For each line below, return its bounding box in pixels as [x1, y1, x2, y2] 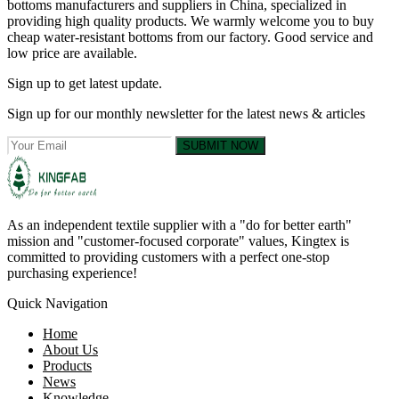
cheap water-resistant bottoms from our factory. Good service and [7, 28, 373, 45]
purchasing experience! [7, 265, 137, 281]
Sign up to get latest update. [7, 75, 162, 91]
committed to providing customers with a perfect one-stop [7, 248, 330, 265]
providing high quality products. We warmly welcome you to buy [7, 12, 374, 28]
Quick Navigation [7, 295, 108, 311]
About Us [43, 341, 98, 357]
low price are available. [7, 45, 137, 61]
